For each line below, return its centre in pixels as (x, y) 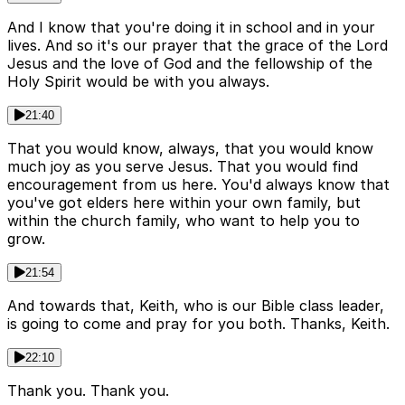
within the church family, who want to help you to (184, 221)
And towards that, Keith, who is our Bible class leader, (196, 306)
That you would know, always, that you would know (190, 149)
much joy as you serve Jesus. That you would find (183, 167)
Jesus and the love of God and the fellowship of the (190, 64)
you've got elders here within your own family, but (184, 203)
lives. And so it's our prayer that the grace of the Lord (198, 46)
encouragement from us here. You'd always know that (198, 185)
